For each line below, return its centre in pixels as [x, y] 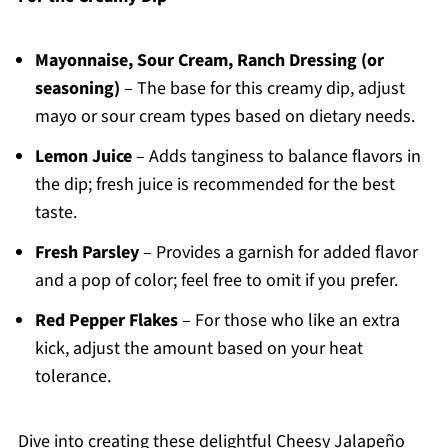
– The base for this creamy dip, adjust [262, 89]
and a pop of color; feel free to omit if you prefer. [216, 281]
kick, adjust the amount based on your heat [198, 349]
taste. [55, 213]
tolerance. [72, 377]
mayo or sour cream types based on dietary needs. [224, 117]
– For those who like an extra [288, 321]
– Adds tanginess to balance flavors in [276, 157]
